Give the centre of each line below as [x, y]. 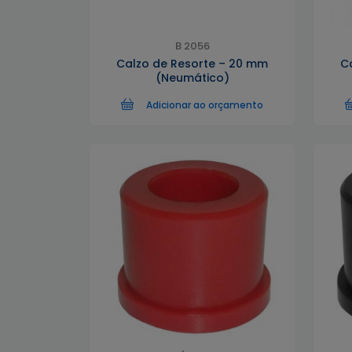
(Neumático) [192, 78]
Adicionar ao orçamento [205, 105]
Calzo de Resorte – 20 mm [192, 64]
